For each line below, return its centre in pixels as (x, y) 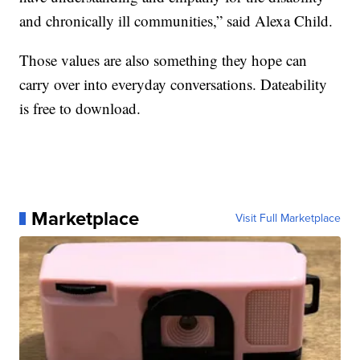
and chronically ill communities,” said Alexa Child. (176, 20)
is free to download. (80, 108)
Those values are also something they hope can (164, 59)
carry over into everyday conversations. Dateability (174, 84)
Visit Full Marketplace (288, 218)
